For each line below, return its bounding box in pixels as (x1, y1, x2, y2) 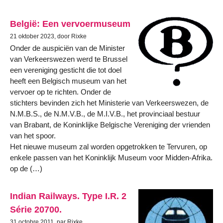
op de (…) (10, 164, 42, 173)
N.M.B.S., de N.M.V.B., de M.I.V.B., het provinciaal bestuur (10, 109, 200, 118)
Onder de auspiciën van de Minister (10, 43, 125, 52)
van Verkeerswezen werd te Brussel (10, 54, 127, 63)
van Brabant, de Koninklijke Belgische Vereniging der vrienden (10, 120, 210, 129)
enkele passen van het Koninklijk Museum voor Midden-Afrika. (10, 153, 213, 162)
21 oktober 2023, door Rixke (10, 32, 87, 40)
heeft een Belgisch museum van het (10, 76, 126, 85)
